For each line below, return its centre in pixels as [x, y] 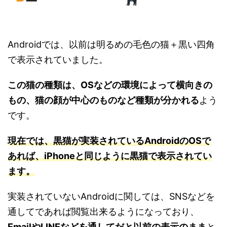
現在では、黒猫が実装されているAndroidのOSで [109, 141]
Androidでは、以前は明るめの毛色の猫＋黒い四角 [111, 45]
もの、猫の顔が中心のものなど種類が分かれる [103, 100]
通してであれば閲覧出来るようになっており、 [103, 212]
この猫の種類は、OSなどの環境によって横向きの [110, 85]
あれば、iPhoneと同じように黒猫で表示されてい [110, 156]
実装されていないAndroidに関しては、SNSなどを [111, 197]
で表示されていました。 [58, 60]
